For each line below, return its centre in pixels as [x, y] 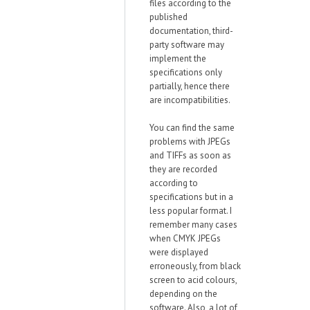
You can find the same [192, 128]
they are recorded [183, 169]
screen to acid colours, [193, 280]
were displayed [179, 252]
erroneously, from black [195, 266]
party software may [187, 45]
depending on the [183, 294]
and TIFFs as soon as [190, 155]
